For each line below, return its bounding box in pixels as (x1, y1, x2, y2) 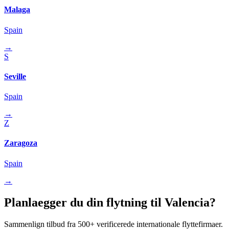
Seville (4, 72, 26, 81)
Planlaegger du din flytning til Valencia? (4, 195, 216, 209)
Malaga (4, 5, 30, 14)
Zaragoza (4, 139, 37, 148)
